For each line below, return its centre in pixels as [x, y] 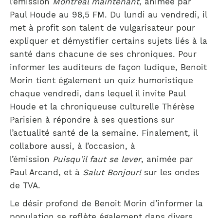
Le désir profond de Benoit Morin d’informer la [106, 203]
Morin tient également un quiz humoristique [101, 80]
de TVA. [28, 185]
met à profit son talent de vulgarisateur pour [102, 28]
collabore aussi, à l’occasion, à [73, 146]
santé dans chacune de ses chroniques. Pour [103, 54]
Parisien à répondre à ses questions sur [92, 120]
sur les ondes [172, 172]
